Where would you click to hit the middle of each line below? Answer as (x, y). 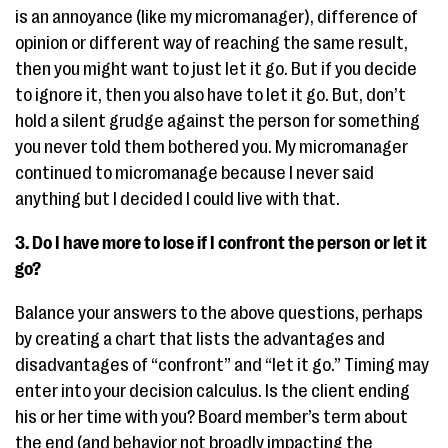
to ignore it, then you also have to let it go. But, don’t (210, 95)
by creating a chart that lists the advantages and (200, 339)
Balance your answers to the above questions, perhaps (219, 313)
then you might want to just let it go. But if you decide (216, 69)
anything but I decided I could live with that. (177, 199)
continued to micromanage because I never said (194, 173)
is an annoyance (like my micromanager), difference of (216, 17)
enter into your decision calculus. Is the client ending (212, 391)
